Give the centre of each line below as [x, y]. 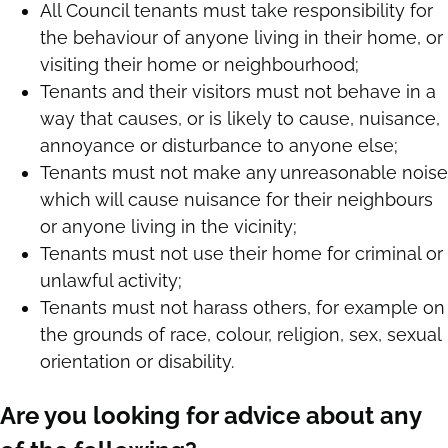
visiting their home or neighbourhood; [202, 65]
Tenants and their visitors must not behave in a [238, 92]
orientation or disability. [139, 362]
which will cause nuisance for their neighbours [236, 200]
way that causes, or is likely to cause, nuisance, [240, 119]
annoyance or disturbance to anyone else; [221, 146]
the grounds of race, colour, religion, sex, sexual [240, 335]
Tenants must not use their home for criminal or [241, 254]
